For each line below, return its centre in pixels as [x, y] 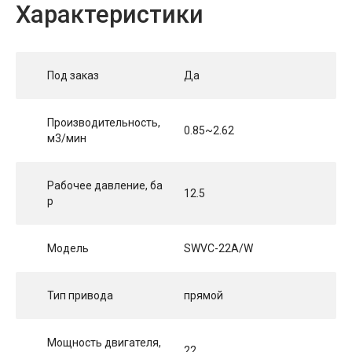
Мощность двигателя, [104, 342]
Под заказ [73, 75]
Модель [68, 248]
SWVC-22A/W [218, 248]
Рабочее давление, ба [105, 185]
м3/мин [67, 138]
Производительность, [104, 122]
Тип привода [80, 295]
